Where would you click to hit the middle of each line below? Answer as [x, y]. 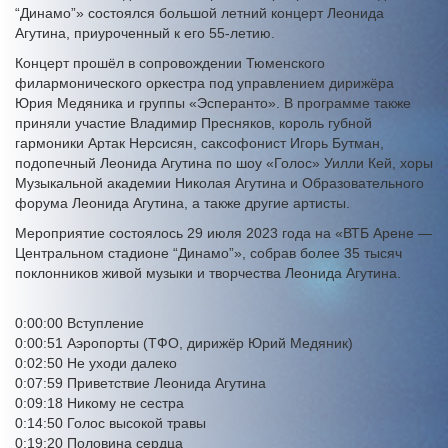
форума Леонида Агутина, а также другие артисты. [182, 203]
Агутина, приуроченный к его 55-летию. [145, 33]
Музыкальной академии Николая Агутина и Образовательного [219, 183]
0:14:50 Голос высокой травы [110, 423]
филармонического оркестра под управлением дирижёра [204, 83]
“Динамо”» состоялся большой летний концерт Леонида [199, 13]
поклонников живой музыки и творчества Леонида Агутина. [208, 273]
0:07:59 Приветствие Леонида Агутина [140, 383]
